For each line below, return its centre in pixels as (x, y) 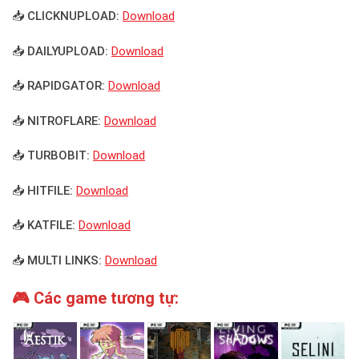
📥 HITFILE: (42, 190)
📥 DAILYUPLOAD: (60, 51)
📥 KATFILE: (44, 226)
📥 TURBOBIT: (51, 156)
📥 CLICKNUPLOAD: (66, 16)
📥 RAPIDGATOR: (58, 86)
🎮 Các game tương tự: (95, 298)
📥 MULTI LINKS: (57, 260)
